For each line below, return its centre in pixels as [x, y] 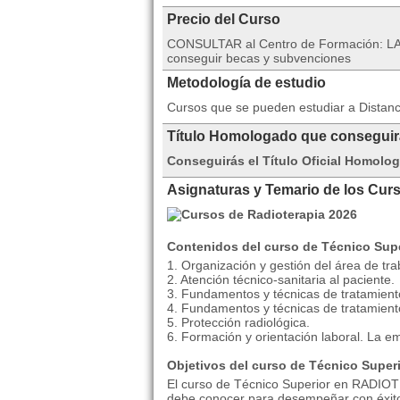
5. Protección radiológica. [238, 322]
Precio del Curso [224, 19]
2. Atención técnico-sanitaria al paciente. [281, 279]
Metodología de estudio [246, 83]
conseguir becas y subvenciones [259, 58]
